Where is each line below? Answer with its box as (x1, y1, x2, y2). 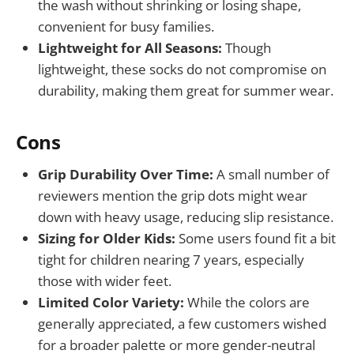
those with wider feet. (38, 272, 171, 291)
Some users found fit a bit (175, 229, 336, 248)
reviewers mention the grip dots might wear (38, 186, 307, 205)
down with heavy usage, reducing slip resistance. (38, 208, 333, 227)
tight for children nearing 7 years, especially (38, 250, 304, 269)
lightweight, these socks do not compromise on (38, 60, 326, 79)
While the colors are (184, 293, 310, 312)
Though (222, 39, 271, 58)
